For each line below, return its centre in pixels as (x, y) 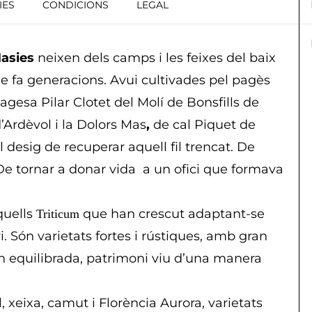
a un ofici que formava (213, 169)
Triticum (58, 213)
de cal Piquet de (204, 124)
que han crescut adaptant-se (172, 213)
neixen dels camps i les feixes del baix (157, 57)
